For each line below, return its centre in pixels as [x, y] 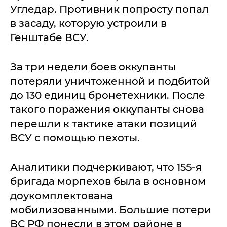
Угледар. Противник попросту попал [109, 9]
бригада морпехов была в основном [108, 181]
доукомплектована [62, 196]
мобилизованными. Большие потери [111, 210]
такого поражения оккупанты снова [107, 109]
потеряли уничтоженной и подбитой [110, 81]
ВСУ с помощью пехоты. [75, 138]
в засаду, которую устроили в [88, 23]
